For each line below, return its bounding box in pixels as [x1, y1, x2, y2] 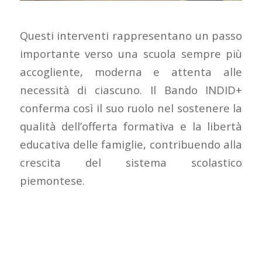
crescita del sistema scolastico [19, 154, 243, 170]
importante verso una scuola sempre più [19, 46, 243, 61]
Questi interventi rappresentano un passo [19, 27, 243, 43]
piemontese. [19, 173, 85, 188]
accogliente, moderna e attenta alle [19, 64, 243, 79]
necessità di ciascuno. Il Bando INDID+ [19, 82, 243, 97]
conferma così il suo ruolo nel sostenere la [19, 100, 243, 115]
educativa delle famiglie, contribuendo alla [19, 136, 243, 151]
